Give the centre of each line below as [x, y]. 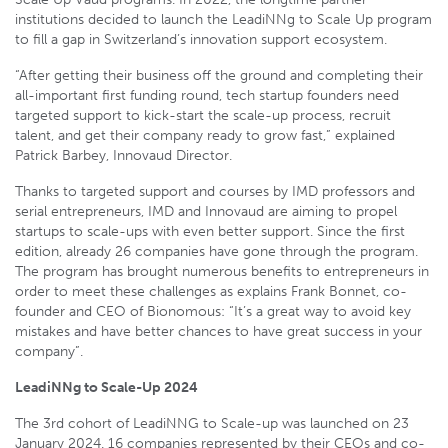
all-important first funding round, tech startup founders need [207, 95]
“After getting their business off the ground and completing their [219, 75]
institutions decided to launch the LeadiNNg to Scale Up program [223, 19]
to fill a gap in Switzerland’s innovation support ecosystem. [201, 39]
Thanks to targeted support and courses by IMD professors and [215, 191]
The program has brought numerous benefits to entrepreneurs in [222, 271]
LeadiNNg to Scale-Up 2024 [106, 387]
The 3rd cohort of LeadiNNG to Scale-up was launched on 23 [212, 423]
